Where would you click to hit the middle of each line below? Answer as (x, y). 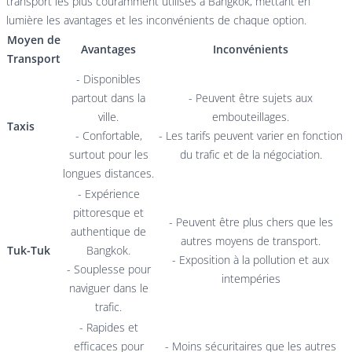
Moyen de (34, 40)
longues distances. (108, 173)
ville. (108, 117)
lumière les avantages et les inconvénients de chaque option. (156, 20)
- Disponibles (108, 79)
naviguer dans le (108, 288)
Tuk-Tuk (29, 250)
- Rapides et (108, 327)
